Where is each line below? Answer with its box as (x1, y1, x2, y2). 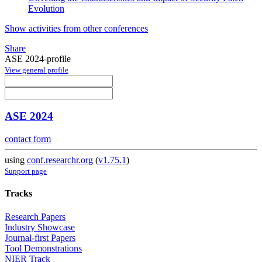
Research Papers (5, 211, 65, 222)
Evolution (28, 3, 64, 13)
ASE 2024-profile (5, 53, 71, 64)
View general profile (5, 65, 68, 74)
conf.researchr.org (27, 155, 93, 166)
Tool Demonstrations (5, 243, 82, 253)
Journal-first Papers (5, 232, 75, 243)
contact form (5, 134, 51, 144)
